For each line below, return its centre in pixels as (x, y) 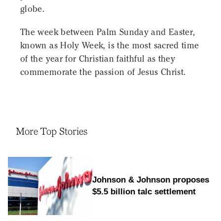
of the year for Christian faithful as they (98, 59)
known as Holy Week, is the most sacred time (110, 46)
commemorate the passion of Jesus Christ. (103, 72)
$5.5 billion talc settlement (144, 191)
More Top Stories (52, 131)
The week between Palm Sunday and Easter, (108, 32)
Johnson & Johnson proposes (150, 180)
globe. (33, 9)
